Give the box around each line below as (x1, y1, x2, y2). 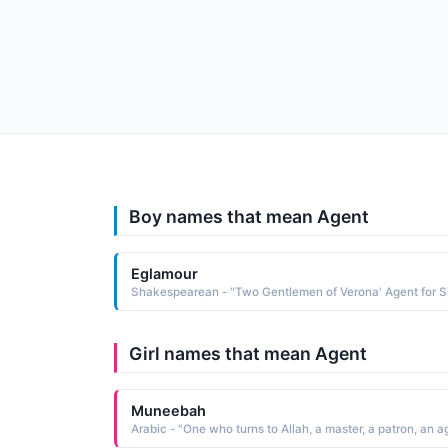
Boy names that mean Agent (129, 206, 369, 227)
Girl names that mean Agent (129, 343, 367, 365)
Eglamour (130, 264, 198, 282)
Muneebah (130, 401, 206, 419)
